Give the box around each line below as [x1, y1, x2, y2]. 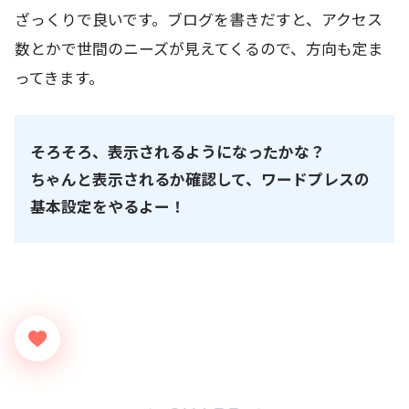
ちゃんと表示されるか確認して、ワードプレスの [29, 168, 370, 191]
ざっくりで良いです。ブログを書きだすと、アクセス [15, 7, 383, 30]
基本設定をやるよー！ [29, 195, 185, 218]
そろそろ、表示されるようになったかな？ [29, 141, 325, 163]
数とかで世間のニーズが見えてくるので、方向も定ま [15, 37, 383, 59]
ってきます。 [15, 66, 104, 89]
